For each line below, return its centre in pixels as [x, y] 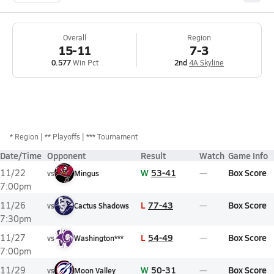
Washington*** [99, 238]
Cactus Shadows [102, 206]
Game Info [248, 155]
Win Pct [84, 62]
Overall [75, 37]
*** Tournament [112, 136]
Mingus [87, 173]
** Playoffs [62, 136]
